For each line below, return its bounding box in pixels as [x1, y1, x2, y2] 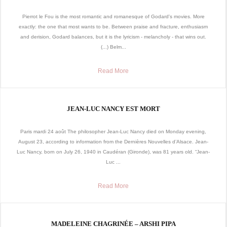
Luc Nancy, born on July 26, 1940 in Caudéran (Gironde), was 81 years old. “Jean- [17, 149, 210, 155]
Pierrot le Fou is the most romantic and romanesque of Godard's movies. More [22, 14, 205, 20]
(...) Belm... [100, 44, 126, 50]
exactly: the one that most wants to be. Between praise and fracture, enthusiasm [19, 24, 208, 30]
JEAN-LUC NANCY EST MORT [66, 105, 160, 113]
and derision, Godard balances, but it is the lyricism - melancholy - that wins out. [20, 34, 206, 40]
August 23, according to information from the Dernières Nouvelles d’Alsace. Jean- [18, 139, 208, 145]
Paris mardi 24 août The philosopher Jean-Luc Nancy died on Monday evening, [20, 129, 206, 135]
